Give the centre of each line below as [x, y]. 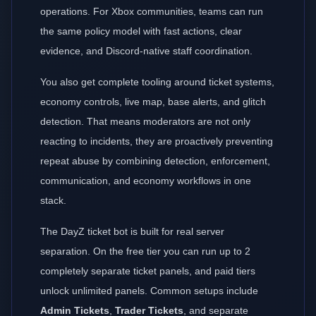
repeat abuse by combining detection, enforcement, [155, 161]
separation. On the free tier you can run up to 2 [145, 251]
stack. [53, 200]
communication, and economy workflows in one [146, 181]
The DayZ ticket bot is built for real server [132, 231]
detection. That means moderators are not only [145, 121]
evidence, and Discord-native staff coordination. [146, 51]
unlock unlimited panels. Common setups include [149, 291]
